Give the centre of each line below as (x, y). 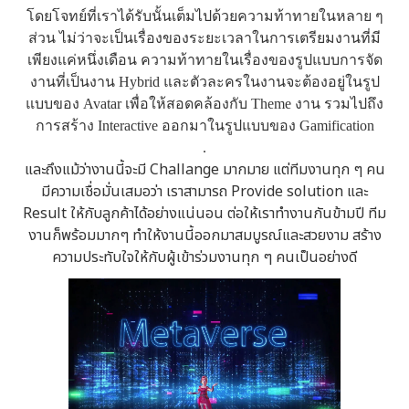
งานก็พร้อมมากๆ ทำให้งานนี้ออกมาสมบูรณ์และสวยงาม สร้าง (204, 236)
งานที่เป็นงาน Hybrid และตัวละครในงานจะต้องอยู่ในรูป (204, 82)
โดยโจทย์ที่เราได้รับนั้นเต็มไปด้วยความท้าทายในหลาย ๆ (204, 16)
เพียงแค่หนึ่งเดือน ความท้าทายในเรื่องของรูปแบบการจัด (204, 60)
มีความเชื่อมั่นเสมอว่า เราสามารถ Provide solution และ (204, 192)
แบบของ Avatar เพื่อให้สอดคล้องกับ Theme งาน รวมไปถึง (204, 104)
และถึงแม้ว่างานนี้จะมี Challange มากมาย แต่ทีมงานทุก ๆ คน (204, 170)
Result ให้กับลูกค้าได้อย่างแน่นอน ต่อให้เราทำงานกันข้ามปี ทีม (204, 214)
